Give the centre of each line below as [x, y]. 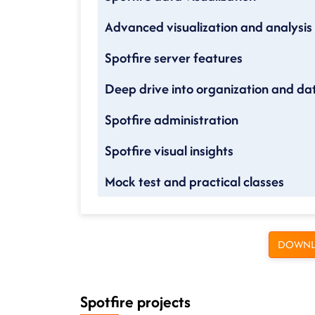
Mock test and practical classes [194, 182]
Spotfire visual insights [169, 151]
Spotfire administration [172, 120]
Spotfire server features [174, 58]
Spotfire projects [135, 302]
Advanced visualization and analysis [208, 27]
